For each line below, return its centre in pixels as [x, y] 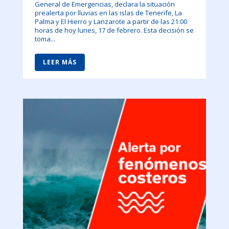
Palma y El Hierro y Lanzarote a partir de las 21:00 [111, 22]
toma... [45, 39]
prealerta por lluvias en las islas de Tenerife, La [108, 13]
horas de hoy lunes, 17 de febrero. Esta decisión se [114, 30]
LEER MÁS [60, 62]
